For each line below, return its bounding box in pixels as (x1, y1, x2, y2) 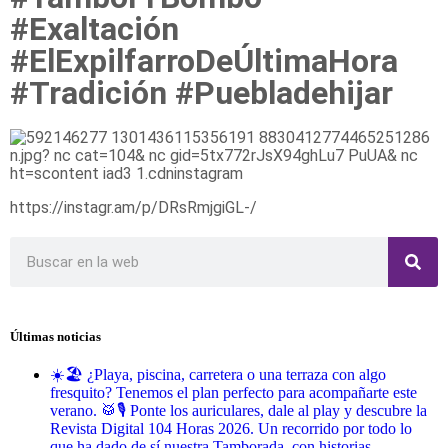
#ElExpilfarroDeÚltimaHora (10, 42, 398, 80)
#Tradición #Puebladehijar (10, 74, 393, 112)
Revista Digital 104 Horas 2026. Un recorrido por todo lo (50, 420, 412, 438)
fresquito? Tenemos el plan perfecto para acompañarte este (50, 384, 417, 402)
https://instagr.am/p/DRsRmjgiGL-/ (10, 198, 257, 217)
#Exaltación (10, 10, 179, 48)
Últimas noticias (10, 329, 101, 345)
